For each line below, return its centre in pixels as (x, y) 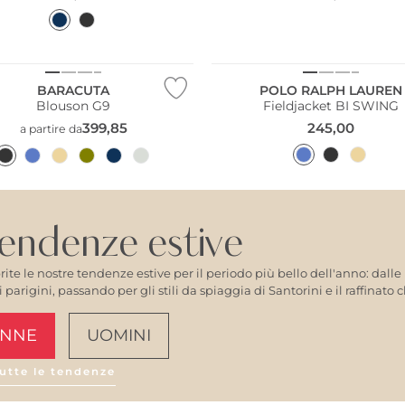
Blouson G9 (74, 105)
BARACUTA (74, 90)
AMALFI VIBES (279, 392)
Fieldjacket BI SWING (331, 105)
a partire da (51, 129)
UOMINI (119, 335)
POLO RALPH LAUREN (331, 90)
